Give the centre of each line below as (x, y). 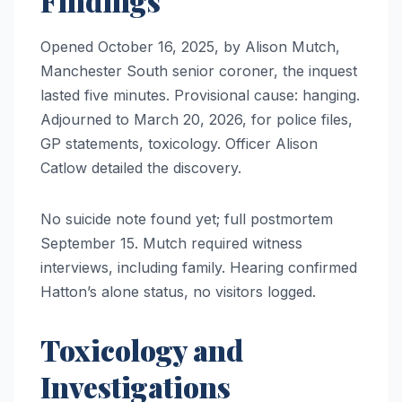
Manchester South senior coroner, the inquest (199, 70)
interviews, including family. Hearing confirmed (199, 267)
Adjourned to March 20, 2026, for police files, (197, 119)
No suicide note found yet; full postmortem (187, 218)
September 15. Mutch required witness (171, 243)
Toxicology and (142, 349)
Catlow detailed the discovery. (141, 167)
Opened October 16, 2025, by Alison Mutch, (190, 46)
